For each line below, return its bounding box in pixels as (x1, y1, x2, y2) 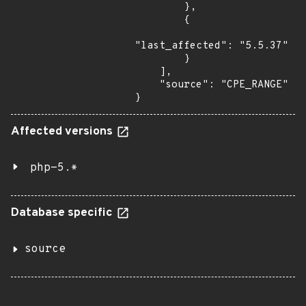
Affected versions (11, 124, 115, 139)
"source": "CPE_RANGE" (135, 79, 159, 92)
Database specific (11, 206, 115, 221)
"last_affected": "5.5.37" (135, 40, 288, 53)
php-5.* (30, 161, 78, 175)
